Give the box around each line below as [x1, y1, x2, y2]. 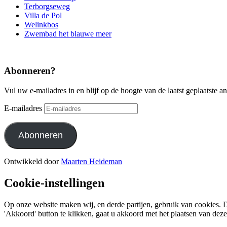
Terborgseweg [24, 2, 70, 11]
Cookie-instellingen [4, 176, 104, 190]
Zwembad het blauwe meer [24, 29, 111, 39]
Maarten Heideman [61, 157, 122, 166]
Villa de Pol [24, 11, 62, 20]
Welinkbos [24, 20, 58, 29]
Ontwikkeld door [4, 157, 61, 166]
